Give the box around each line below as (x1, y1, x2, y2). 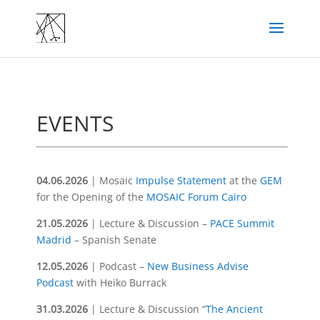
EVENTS (36, 109, 114, 138)
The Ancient (205, 302, 263, 316)
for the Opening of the (36, 190, 146, 204)
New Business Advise (146, 259, 249, 273)
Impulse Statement (135, 174, 226, 187)
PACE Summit (209, 216, 274, 230)
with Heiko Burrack (73, 276, 166, 289)
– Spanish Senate (71, 233, 156, 246)
